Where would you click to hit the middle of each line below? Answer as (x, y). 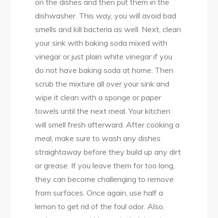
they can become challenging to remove (105, 179)
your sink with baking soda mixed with (101, 43)
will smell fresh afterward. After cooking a (108, 125)
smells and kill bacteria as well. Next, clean (108, 29)
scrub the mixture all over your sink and (102, 84)
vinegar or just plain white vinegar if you (104, 57)
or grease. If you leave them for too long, (105, 166)
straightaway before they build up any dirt (108, 152)
